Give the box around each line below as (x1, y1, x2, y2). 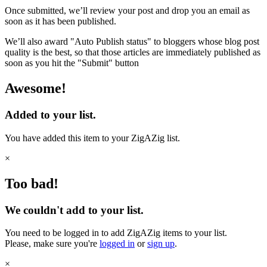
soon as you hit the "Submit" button (5, 58, 139, 69)
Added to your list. (5, 108, 96, 121)
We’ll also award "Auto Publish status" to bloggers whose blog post (5, 36, 259, 47)
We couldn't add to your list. (5, 203, 144, 216)
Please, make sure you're (5, 238, 100, 249)
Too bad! (5, 175, 58, 191)
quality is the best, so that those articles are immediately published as (5, 47, 260, 58)
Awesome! (5, 80, 66, 97)
